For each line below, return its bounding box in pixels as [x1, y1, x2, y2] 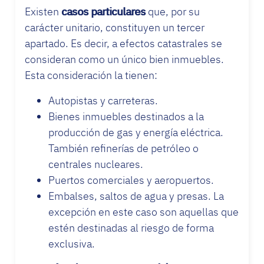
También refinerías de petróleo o [48, 141, 199, 155]
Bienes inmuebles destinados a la [48, 109, 204, 123]
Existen [25, 4, 61, 18]
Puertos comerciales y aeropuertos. [48, 173, 214, 187]
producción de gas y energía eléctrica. [48, 125, 223, 139]
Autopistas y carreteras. [48, 93, 158, 107]
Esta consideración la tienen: [25, 68, 157, 82]
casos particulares [61, 4, 146, 18]
